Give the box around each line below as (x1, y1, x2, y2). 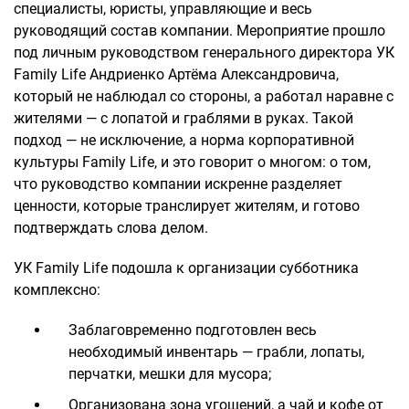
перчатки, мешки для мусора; (68, 364, 271, 383)
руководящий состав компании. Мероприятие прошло (14, 21, 385, 39)
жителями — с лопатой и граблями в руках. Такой (14, 109, 353, 127)
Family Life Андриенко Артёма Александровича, (14, 65, 339, 83)
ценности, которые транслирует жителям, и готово (14, 196, 360, 215)
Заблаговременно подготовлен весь (68, 320, 317, 339)
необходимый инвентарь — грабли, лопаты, (68, 342, 364, 361)
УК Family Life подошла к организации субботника (14, 258, 359, 277)
